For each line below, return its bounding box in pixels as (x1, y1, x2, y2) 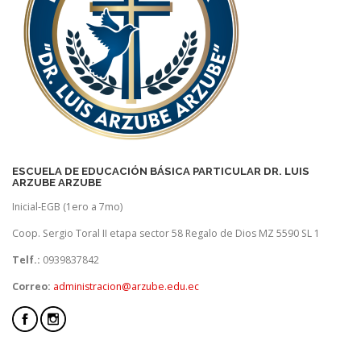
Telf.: (12, 253, 40, 268)
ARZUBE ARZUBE (12, 176, 102, 189)
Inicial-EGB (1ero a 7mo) (12, 200, 122, 214)
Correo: (12, 280, 53, 294)
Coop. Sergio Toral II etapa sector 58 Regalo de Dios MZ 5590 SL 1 (12, 226, 320, 241)
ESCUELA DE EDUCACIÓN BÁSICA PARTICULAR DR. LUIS (12, 164, 309, 177)
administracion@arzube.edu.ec (53, 280, 199, 294)
